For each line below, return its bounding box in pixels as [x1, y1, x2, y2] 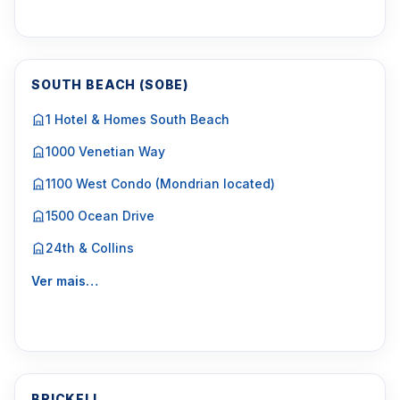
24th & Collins [46, 240, 134, 255]
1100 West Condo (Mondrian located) [46, 176, 275, 191]
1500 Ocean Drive [46, 208, 154, 223]
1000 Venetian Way [46, 144, 165, 159]
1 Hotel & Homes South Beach [46, 112, 229, 127]
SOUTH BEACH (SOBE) [31, 77, 189, 92]
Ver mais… [31, 273, 98, 288]
